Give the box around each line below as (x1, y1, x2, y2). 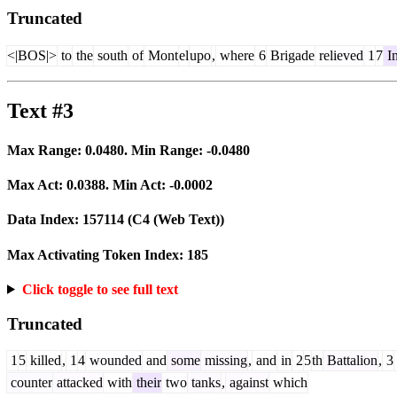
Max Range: (7, 142, 85, 158)
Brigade (267, 47, 315, 63)
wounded (86, 353, 142, 369)
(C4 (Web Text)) (124, 212, 224, 228)
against (226, 375, 269, 391)
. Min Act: (105, 177, 169, 193)
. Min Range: (124, 142, 206, 158)
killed (27, 353, 61, 369)
